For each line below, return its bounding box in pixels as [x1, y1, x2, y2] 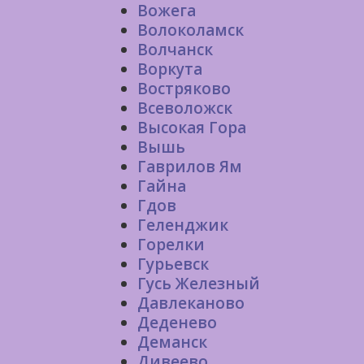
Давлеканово [137, 292, 245, 314]
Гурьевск [137, 253, 209, 275]
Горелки [137, 234, 205, 255]
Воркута [137, 58, 202, 80]
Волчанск [137, 39, 213, 60]
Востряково [137, 78, 231, 99]
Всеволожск [137, 97, 232, 119]
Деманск [137, 331, 207, 353]
